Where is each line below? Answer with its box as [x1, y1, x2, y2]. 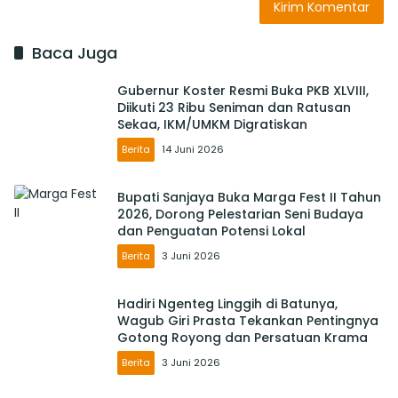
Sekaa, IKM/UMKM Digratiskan [117, 115, 307, 134]
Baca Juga [32, 41, 117, 64]
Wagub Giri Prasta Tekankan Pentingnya [117, 312, 378, 330]
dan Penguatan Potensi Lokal [117, 222, 306, 241]
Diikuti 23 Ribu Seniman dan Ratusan [117, 99, 351, 117]
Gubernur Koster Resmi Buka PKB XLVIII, [117, 82, 369, 100]
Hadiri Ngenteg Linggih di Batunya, [117, 295, 338, 314]
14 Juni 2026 [162, 142, 224, 157]
